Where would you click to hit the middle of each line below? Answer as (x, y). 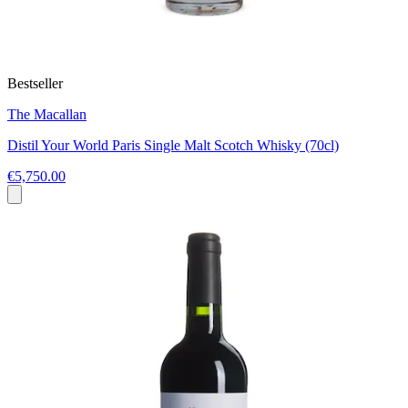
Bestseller (35, 83)
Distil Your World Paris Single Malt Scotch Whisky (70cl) (173, 145)
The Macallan (47, 114)
